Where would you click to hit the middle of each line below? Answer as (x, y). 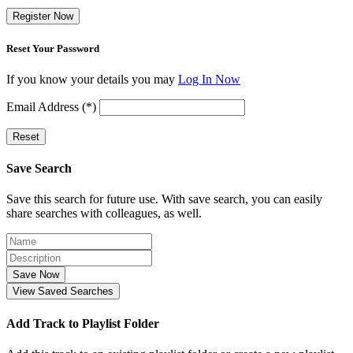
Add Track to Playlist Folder (83, 323)
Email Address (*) (51, 106)
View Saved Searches (63, 292)
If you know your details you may (92, 79)
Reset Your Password (53, 48)
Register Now (43, 17)
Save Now (36, 275)
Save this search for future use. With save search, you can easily (164, 199)
